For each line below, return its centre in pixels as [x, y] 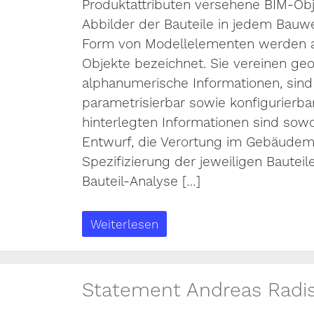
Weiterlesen [124, 224]
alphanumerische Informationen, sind [197, 82]
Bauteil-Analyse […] [141, 180]
